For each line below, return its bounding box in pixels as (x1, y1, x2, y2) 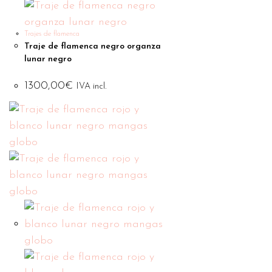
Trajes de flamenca (24, 30, 80, 38)
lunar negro (24, 54, 72, 64)
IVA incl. (76, 81, 106, 91)
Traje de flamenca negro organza (24, 41, 161, 51)
